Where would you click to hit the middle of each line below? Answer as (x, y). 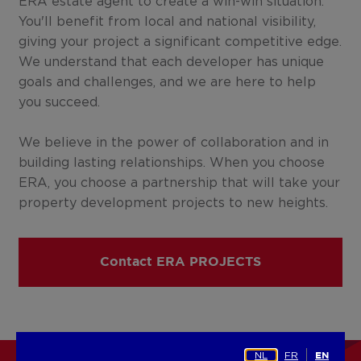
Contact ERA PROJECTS (180, 263)
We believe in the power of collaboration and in (174, 142)
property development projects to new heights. (174, 203)
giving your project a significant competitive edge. (180, 41)
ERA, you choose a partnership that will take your (180, 183)
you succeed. (62, 102)
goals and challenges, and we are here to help (168, 82)
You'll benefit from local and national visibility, (168, 21)
